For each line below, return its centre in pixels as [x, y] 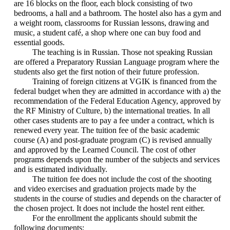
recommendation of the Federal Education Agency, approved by [118, 101]
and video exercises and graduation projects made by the [105, 189]
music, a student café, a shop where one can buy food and [108, 33]
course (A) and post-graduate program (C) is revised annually [113, 140]
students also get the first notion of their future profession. [107, 72]
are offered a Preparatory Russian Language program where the [117, 62]
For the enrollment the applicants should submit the [114, 218]
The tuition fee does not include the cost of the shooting [122, 179]
